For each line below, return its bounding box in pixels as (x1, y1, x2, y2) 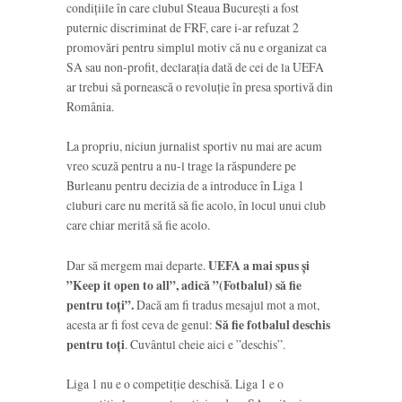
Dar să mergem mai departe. (66, 256, 208, 274)
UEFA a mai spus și (208, 256, 310, 275)
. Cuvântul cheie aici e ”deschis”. (125, 335, 285, 353)
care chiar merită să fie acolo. (66, 216, 210, 234)
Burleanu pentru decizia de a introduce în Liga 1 (66, 177, 304, 195)
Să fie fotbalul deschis (215, 315, 330, 334)
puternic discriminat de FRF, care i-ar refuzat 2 (66, 19, 299, 37)
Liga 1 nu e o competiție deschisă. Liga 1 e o (66, 375, 284, 393)
